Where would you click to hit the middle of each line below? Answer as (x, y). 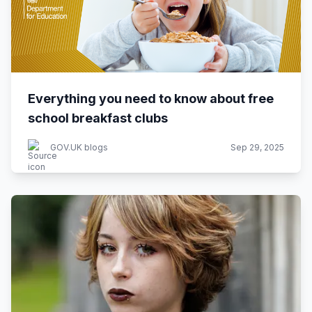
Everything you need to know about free (151, 99)
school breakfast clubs (98, 118)
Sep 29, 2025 (257, 147)
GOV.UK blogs (79, 147)
